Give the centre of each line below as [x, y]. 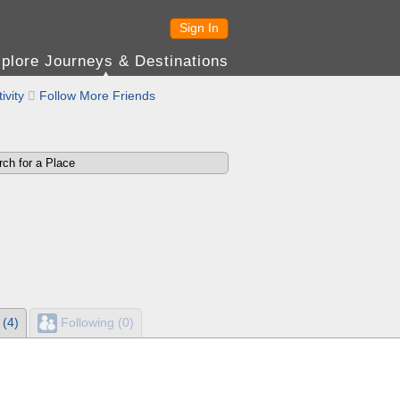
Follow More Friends [97, 96]
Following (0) [96, 322]
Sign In [199, 28]
